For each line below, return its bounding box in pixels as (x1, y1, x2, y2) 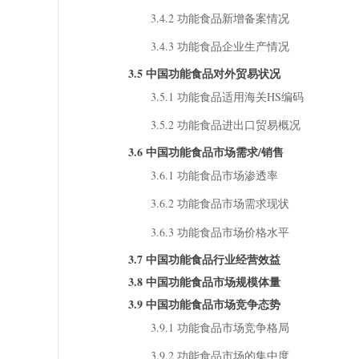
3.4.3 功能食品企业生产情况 (150, 38, 289, 54)
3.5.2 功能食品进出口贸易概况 (150, 117, 301, 133)
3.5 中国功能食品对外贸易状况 (127, 64, 280, 82)
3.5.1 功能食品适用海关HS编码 (150, 88, 304, 104)
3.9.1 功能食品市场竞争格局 (150, 319, 289, 335)
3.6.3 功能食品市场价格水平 (150, 224, 289, 240)
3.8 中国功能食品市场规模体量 (127, 272, 280, 290)
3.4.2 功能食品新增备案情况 (150, 10, 289, 26)
